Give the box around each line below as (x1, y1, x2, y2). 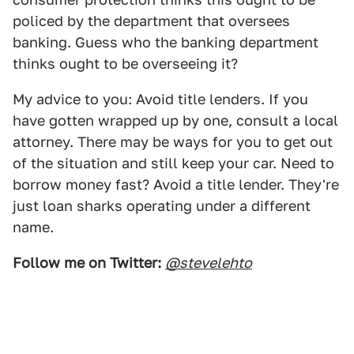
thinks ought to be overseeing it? (13, 55, 238, 72)
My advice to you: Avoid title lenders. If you (13, 91, 308, 107)
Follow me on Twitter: (13, 254, 161, 271)
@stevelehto (165, 254, 252, 271)
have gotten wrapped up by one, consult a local (13, 112, 338, 129)
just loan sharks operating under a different (13, 198, 311, 214)
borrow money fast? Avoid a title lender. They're (13, 176, 339, 193)
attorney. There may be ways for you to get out (13, 134, 333, 150)
